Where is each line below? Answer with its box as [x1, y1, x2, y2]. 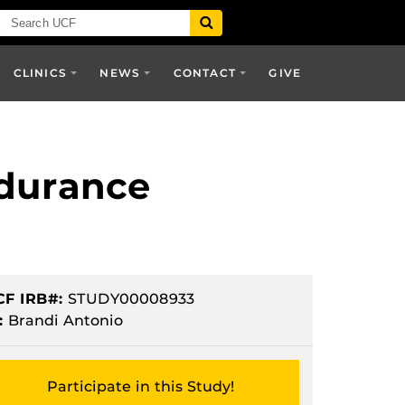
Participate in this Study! [46, 378, 235, 395]
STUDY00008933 [63, 290, 194, 307]
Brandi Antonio [4, 312, 123, 329]
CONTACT [173, 66, 237, 80]
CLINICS [13, 66, 68, 80]
